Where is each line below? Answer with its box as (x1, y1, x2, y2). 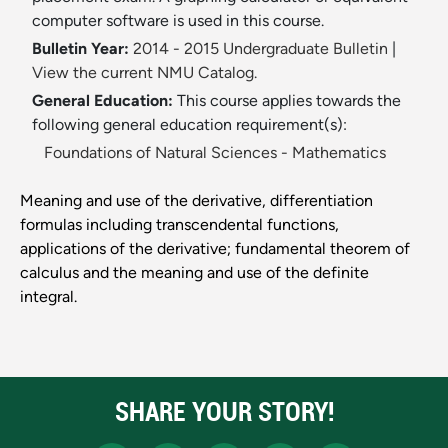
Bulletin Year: (32, 39, 129, 59)
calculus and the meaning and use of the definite (20, 263, 369, 283)
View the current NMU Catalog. (32, 63, 257, 83)
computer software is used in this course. (32, 11, 324, 31)
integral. (20, 287, 77, 307)
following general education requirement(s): (32, 115, 347, 135)
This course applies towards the (177, 91, 401, 111)
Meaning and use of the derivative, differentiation (20, 191, 373, 211)
